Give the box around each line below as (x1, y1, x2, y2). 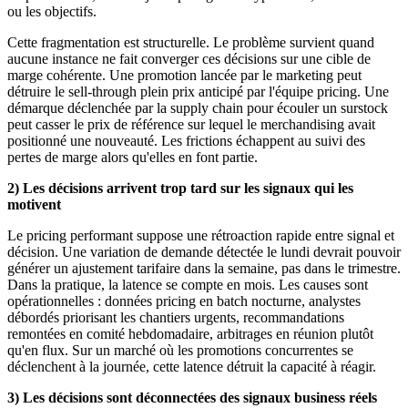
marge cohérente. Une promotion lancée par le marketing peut (7, 66, 362, 83)
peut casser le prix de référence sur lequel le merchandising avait (7, 116, 375, 132)
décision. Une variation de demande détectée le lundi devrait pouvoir (7, 243, 401, 260)
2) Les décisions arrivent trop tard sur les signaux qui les (7, 179, 353, 196)
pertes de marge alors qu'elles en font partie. (7, 148, 261, 165)
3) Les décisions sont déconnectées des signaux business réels (7, 389, 377, 405)
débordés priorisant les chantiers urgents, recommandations (7, 309, 344, 325)
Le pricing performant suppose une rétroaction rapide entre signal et (7, 227, 394, 243)
